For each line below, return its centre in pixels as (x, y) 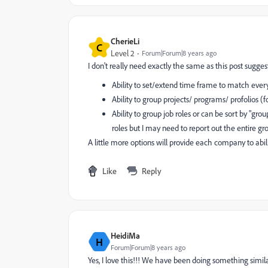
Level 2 (123, 53)
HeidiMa (125, 235)
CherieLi (125, 41)
